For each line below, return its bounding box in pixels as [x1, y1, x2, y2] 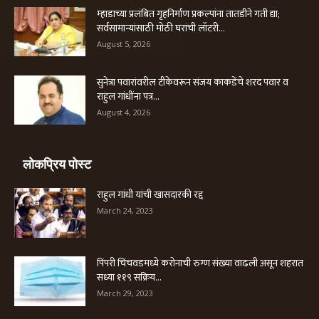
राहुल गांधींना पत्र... [97, 88, 159, 105]
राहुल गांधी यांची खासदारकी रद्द [97, 186, 203, 203]
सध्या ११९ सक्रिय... [97, 268, 162, 286]
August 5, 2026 [97, 38, 150, 49]
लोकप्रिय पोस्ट [23, 156, 91, 172]
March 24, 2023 [97, 204, 153, 216]
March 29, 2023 [97, 287, 153, 298]
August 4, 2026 [97, 106, 150, 117]
